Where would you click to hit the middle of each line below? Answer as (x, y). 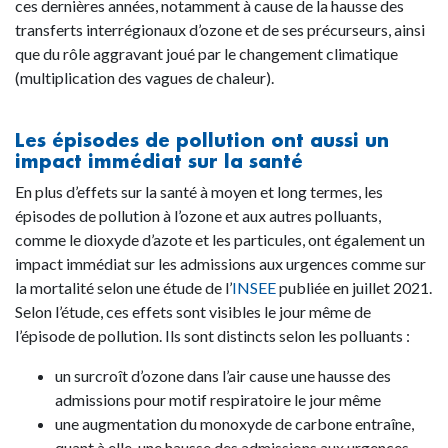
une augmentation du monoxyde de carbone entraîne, (234, 424)
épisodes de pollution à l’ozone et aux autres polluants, (198, 216)
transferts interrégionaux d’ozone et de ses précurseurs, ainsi (220, 30)
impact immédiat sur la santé (159, 161)
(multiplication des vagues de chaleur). (144, 78)
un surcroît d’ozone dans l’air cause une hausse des (223, 376)
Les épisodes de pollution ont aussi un (202, 140)
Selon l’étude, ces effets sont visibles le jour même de (193, 312)
